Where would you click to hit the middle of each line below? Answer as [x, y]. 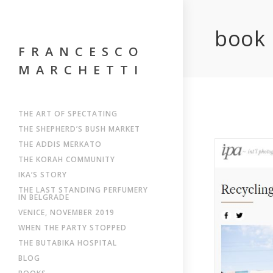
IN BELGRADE [44, 197]
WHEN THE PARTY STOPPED [73, 228]
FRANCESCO [81, 51]
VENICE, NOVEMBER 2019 [66, 212]
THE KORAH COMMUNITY [67, 159]
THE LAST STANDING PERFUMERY [83, 190]
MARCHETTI [81, 70]
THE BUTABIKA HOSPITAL [68, 243]
